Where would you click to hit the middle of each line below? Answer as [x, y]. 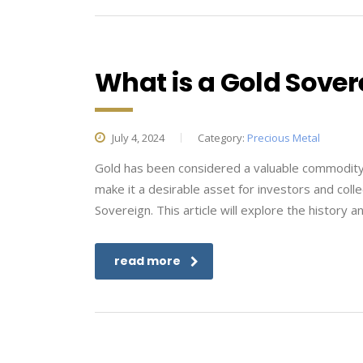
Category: [222, 138]
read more [147, 261]
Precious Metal [284, 138]
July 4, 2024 [137, 138]
